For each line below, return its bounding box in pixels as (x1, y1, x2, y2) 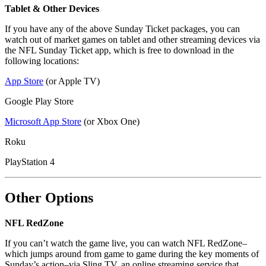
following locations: (5, 56, 79, 66)
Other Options (5, 190, 93, 206)
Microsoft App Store (5, 116, 81, 127)
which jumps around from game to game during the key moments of (5, 249, 259, 259)
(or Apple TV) (43, 76, 100, 87)
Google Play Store (5, 96, 74, 107)
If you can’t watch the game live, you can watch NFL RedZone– (5, 238, 247, 249)
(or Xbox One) (81, 116, 140, 127)
